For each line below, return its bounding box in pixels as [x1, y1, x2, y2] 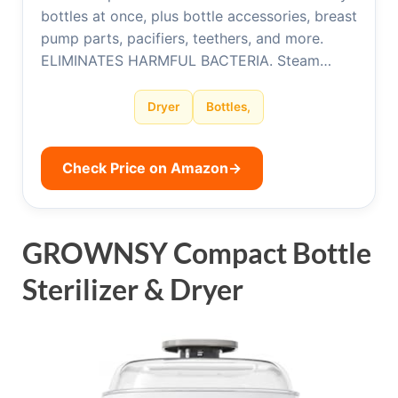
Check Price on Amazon [62, 159, 228, 178]
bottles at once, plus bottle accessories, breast [41, 7, 357, 26]
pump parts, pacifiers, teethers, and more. [41, 29, 323, 48]
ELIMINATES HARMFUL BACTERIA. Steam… [41, 52, 331, 70]
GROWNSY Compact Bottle [22, 235, 371, 271]
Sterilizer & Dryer [22, 272, 243, 307]
